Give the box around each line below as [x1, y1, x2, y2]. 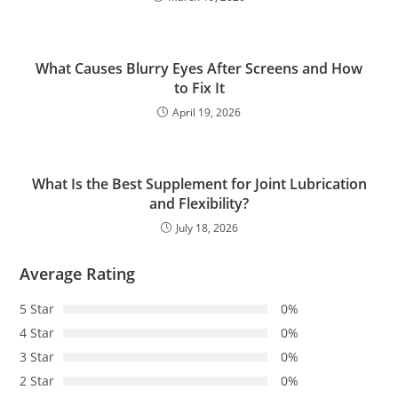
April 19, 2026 [172, 104, 241, 120]
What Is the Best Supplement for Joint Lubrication [31, 173, 367, 194]
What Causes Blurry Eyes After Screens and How [36, 58, 362, 78]
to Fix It [173, 77, 225, 98]
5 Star [20, 299, 55, 317]
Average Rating [20, 262, 136, 284]
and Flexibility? [149, 193, 249, 213]
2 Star [20, 371, 55, 389]
